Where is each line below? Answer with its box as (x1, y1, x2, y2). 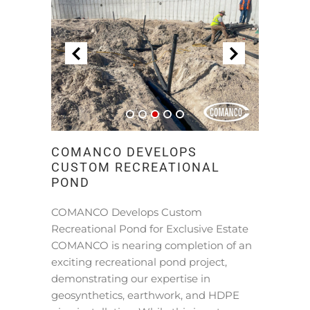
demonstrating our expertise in (51, 272, 210, 285)
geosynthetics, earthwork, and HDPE (51, 289, 239, 302)
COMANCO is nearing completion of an (51, 239, 252, 252)
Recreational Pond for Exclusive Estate (51, 222, 248, 235)
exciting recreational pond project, (51, 255, 227, 268)
